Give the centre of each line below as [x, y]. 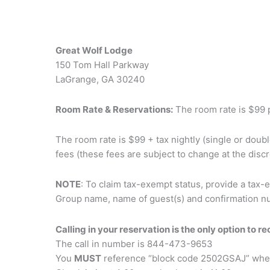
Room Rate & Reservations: [114, 109]
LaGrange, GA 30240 [100, 79]
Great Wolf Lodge [94, 50]
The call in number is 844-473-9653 [134, 243]
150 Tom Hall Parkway [102, 64]
